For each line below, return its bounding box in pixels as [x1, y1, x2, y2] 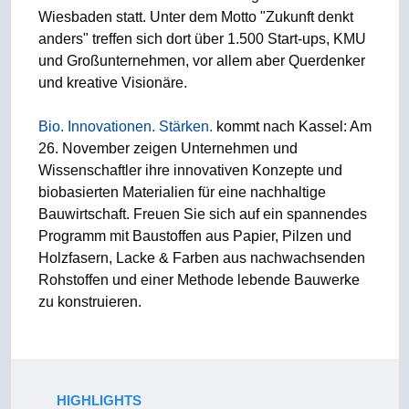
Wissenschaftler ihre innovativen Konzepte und [37, 163, 342, 178]
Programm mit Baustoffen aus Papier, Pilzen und [37, 228, 351, 244]
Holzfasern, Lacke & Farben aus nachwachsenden [37, 250, 365, 266]
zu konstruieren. [37, 294, 142, 309]
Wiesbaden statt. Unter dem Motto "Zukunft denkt [37, 9, 353, 25]
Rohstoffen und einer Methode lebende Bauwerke [37, 272, 360, 288]
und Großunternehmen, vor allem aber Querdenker [37, 53, 365, 68]
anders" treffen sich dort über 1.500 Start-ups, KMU [37, 31, 366, 47]
